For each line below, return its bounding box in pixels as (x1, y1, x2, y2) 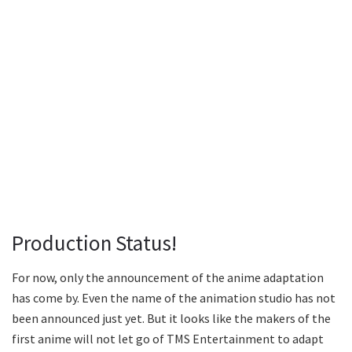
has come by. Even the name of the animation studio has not (12, 290, 335, 306)
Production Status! (12, 229, 177, 256)
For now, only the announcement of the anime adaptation (12, 269, 324, 286)
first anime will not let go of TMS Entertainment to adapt (12, 331, 324, 347)
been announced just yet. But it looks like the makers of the (12, 310, 331, 327)
